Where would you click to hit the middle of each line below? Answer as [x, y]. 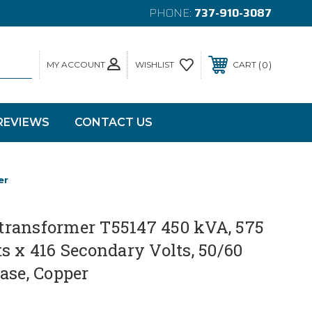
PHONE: [172, 13]
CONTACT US [113, 122]
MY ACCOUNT [76, 64]
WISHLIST [155, 64]
